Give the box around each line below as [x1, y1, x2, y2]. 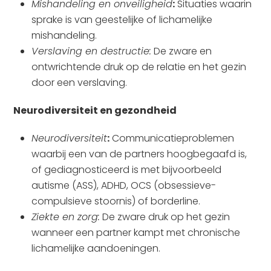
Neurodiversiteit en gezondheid [13, 103, 177, 117]
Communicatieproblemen [109, 131, 235, 145]
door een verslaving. [31, 76, 128, 90]
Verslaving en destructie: [31, 44, 152, 58]
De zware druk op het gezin [100, 210, 230, 224]
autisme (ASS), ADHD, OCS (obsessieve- [31, 178, 217, 192]
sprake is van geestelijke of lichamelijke [31, 13, 213, 27]
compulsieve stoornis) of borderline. [31, 194, 201, 208]
